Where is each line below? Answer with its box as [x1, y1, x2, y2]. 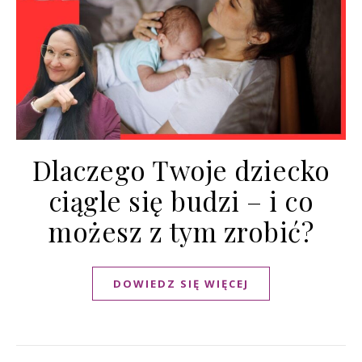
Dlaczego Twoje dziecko [32, 152, 330, 188]
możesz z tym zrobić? [48, 213, 314, 250]
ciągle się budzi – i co [48, 183, 314, 219]
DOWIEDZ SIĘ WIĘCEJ [113, 276, 249, 292]
